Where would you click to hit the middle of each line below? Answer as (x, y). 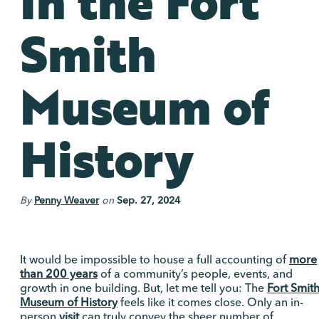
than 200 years (59, 274)
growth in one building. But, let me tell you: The (143, 288)
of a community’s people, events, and (195, 274)
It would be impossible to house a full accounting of (155, 260)
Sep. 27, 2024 (148, 200)
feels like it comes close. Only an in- (210, 302)
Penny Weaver (67, 200)
